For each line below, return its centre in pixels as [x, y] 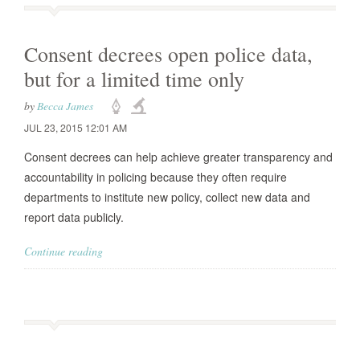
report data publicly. [74, 217]
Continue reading [63, 251]
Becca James [65, 106]
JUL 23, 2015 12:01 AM [76, 127]
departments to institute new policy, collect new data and [167, 197]
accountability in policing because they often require [155, 177]
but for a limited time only [134, 79]
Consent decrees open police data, [168, 54]
